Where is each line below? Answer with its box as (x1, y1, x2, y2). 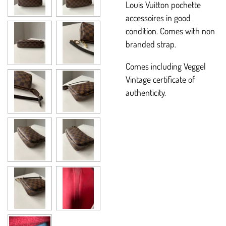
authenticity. (126, 86, 166, 98)
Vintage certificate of (126, 73, 195, 85)
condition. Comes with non (126, 25, 215, 37)
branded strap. (126, 38, 176, 50)
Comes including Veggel (126, 60, 206, 72)
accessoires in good (126, 12, 191, 24)
